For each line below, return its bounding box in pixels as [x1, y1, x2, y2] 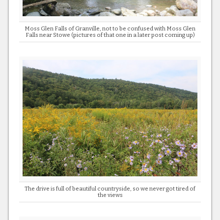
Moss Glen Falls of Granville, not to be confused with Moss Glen [25, 25, 195, 32]
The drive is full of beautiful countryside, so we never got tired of [25, 185, 195, 192]
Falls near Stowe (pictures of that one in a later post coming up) [25, 31, 195, 38]
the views [97, 191, 123, 198]
